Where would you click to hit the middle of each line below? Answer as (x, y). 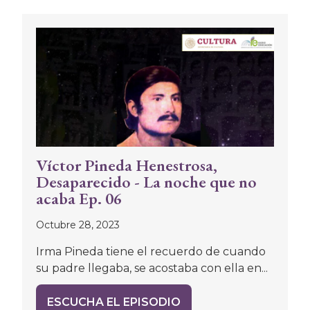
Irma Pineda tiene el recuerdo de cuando (151, 251)
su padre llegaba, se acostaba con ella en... (152, 268)
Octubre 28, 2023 (78, 225)
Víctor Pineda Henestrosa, (127, 165)
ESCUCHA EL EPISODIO (114, 302)
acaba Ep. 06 (79, 198)
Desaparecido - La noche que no (146, 181)
